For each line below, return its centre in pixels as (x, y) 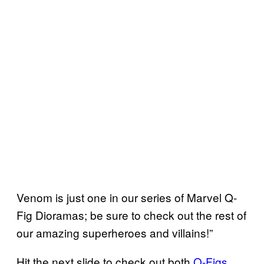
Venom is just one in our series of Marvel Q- (127, 197)
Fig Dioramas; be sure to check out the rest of (131, 214)
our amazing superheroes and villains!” (115, 232)
